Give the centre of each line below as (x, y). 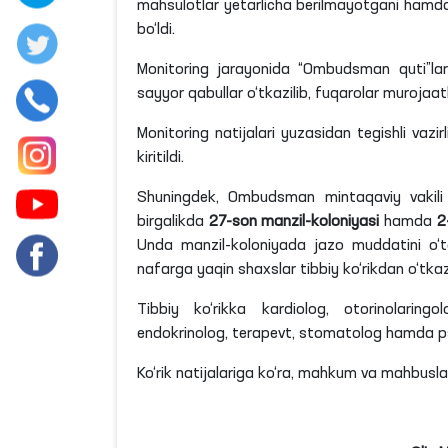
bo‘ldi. (156, 30)
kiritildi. (160, 158)
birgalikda (173, 222)
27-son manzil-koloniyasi (294, 222)
